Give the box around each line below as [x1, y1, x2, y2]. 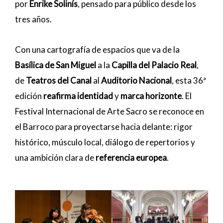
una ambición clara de [15, 152, 96, 163]
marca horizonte [120, 90, 182, 101]
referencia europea [96, 152, 167, 163]
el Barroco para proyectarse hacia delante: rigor [15, 121, 193, 132]
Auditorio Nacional [101, 75, 172, 86]
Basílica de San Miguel [15, 59, 96, 70]
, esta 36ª [172, 75, 206, 86]
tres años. [15, 14, 52, 25]
